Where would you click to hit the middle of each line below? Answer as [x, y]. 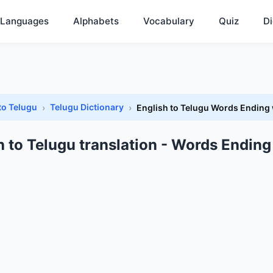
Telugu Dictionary [87, 107]
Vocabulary [169, 21]
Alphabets [96, 21]
